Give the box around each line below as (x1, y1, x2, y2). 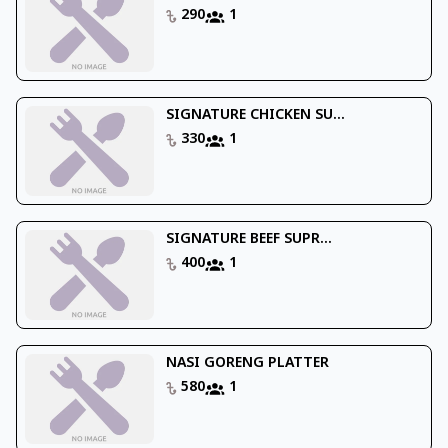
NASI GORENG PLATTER (165, 353, 329, 373)
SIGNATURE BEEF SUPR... (165, 229, 332, 249)
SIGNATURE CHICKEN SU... (165, 105, 345, 125)
